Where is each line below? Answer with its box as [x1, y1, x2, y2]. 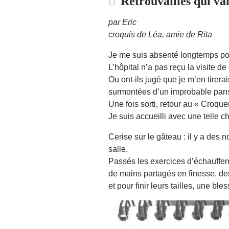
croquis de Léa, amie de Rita [108, 30, 212, 39]
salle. [108, 144, 128, 153]
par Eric [108, 17, 136, 27]
